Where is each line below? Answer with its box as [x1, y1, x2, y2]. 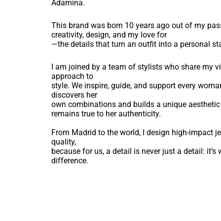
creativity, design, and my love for [51, 30, 167, 40]
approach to [51, 72, 93, 81]
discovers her [51, 90, 97, 100]
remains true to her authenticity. [51, 109, 161, 119]
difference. [51, 156, 88, 166]
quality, [51, 137, 76, 147]
